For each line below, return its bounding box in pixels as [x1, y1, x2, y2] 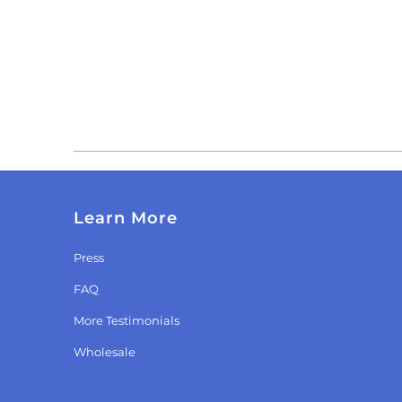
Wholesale [74, 345, 135, 360]
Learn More [74, 208, 178, 229]
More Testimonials [74, 313, 179, 328]
